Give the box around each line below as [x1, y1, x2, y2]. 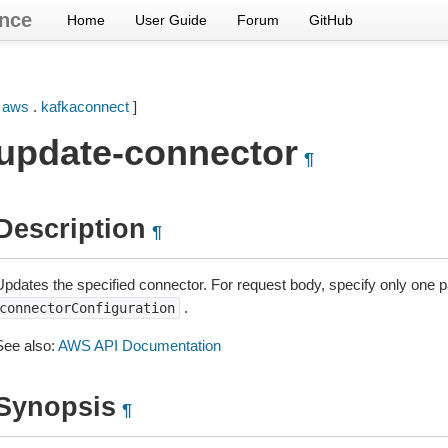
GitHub [309, 12, 353, 28]
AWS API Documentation [57, 337, 221, 354]
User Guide [135, 12, 207, 28]
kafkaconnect [40, 98, 129, 115]
